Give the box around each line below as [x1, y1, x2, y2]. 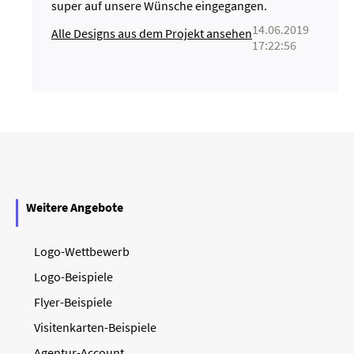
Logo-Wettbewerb [34, 243, 130, 259]
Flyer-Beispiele [34, 294, 112, 310]
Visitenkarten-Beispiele [34, 319, 156, 335]
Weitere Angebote [26, 199, 123, 215]
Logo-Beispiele [34, 269, 113, 284]
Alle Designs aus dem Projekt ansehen [51, 25, 252, 41]
